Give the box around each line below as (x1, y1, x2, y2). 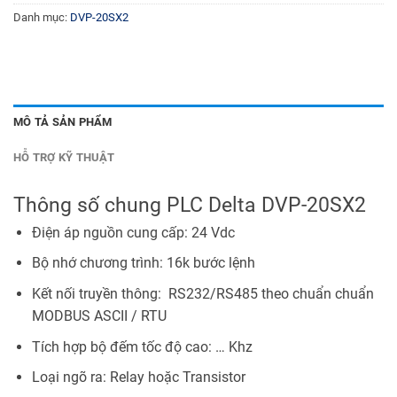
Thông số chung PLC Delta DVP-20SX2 (13, 192, 366, 217)
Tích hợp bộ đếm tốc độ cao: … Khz (31, 338, 253, 355)
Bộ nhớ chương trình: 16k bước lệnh (31, 254, 255, 272)
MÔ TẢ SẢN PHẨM (13, 114, 113, 128)
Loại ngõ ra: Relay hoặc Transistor (31, 369, 245, 386)
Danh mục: (13, 11, 70, 25)
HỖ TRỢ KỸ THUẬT (13, 150, 114, 164)
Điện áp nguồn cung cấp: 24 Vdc (31, 223, 235, 241)
